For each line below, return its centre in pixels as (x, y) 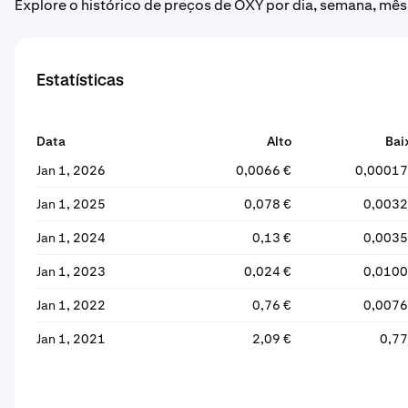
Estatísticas (80, 81)
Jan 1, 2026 (71, 170)
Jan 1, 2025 (71, 204)
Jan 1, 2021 (71, 339)
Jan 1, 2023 (71, 271)
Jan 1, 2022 (71, 305)
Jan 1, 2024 (71, 238)
